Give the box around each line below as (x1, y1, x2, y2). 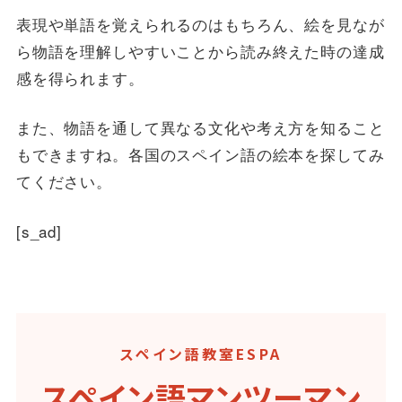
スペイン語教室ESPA (120, 343, 282, 364)
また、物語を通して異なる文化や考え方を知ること (15, 116, 385, 139)
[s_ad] (15, 219, 63, 242)
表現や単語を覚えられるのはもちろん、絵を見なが (15, 12, 385, 35)
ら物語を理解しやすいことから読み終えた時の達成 (15, 39, 385, 62)
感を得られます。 (15, 66, 144, 89)
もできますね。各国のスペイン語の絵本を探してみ (15, 143, 385, 166)
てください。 (15, 170, 113, 193)
